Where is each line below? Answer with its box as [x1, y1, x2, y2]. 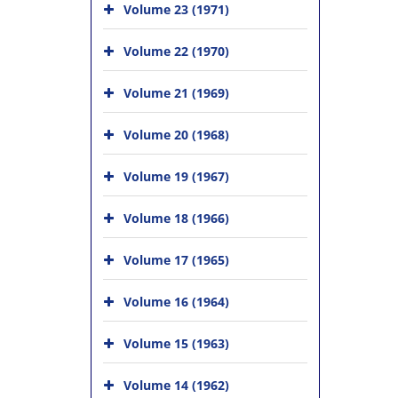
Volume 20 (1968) [123, 126, 229, 143]
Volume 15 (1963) [123, 335, 229, 352]
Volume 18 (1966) [123, 210, 229, 227]
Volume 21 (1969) [123, 84, 229, 101]
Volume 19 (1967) [123, 168, 229, 185]
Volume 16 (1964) [123, 293, 229, 310]
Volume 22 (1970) [123, 43, 229, 60]
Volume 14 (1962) [123, 377, 229, 394]
